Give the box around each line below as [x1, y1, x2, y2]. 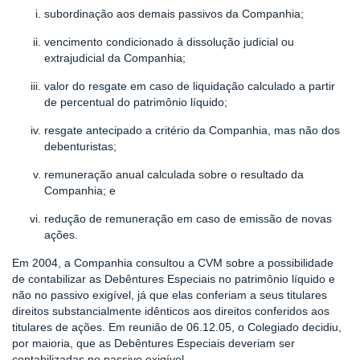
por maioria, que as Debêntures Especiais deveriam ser [12, 337, 295, 350]
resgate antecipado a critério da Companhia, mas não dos [44, 124, 340, 137]
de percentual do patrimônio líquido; [44, 96, 227, 108]
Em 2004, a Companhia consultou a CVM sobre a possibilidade [12, 256, 333, 269]
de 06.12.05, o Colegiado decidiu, [170, 321, 342, 333]
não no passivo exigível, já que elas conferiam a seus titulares [12, 288, 327, 301]
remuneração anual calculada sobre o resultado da [44, 168, 304, 181]
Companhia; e [44, 184, 116, 197]
